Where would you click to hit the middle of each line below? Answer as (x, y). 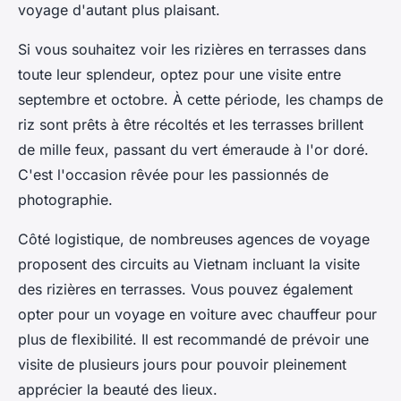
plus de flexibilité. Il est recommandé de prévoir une (193, 340)
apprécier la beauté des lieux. (118, 390)
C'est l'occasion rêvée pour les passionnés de (173, 175)
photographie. (65, 200)
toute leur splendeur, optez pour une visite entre (179, 75)
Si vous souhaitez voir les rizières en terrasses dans (192, 50)
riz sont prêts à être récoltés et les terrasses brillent (191, 125)
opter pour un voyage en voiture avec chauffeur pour (197, 315)
